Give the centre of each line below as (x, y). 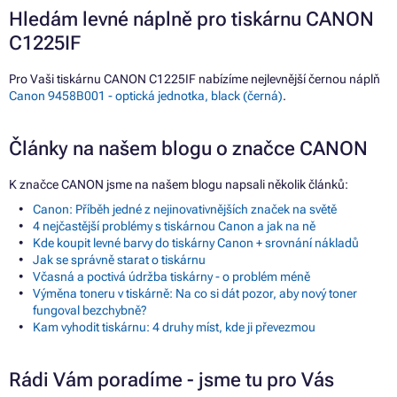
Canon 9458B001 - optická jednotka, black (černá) (146, 96)
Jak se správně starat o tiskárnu (119, 260)
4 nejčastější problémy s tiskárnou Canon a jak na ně (174, 226)
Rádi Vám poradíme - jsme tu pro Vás (171, 380)
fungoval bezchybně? (90, 311)
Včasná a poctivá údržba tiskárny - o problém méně (171, 277)
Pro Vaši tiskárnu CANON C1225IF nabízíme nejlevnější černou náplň (195, 79)
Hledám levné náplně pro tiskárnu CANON (191, 19)
